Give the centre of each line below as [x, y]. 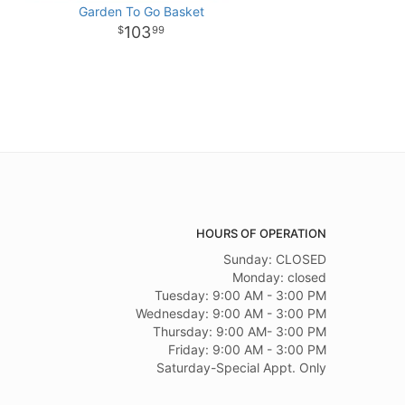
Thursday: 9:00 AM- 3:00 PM [240, 331]
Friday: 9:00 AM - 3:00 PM [247, 349]
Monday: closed [279, 277]
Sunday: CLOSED [275, 259]
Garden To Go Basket [141, 11]
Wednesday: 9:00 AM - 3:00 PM [231, 313]
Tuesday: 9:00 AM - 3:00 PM [240, 295]
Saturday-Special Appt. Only [241, 367]
